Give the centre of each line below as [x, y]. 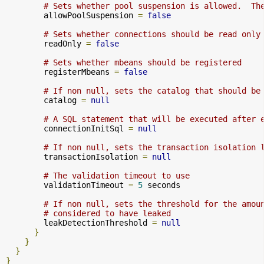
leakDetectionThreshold [79, 222]
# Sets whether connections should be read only [152, 34]
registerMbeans [60, 72]
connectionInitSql [67, 128]
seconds [161, 185]
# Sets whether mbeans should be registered [143, 62]
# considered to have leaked [107, 213]
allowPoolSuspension [72, 15]
